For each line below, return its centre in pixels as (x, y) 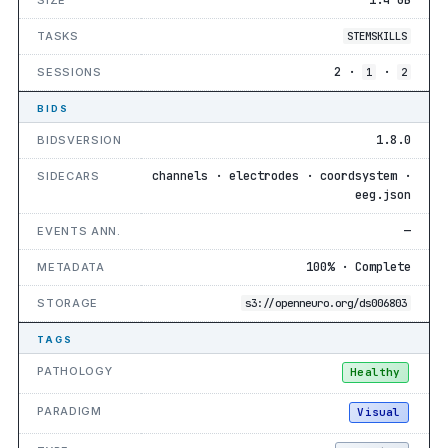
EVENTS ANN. (79, 230)
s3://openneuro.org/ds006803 (325, 302)
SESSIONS (69, 71)
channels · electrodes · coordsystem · (281, 175)
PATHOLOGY (75, 370)
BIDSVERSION (79, 139)
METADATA (71, 266)
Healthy (375, 371)
